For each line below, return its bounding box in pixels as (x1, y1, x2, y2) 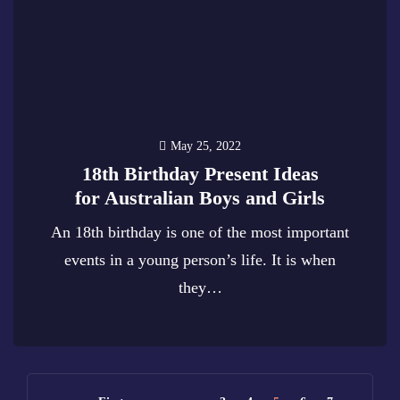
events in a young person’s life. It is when (64, 251, 336, 269)
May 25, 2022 (171, 139, 241, 153)
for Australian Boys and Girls (75, 187, 325, 209)
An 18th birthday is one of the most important (51, 223, 349, 241)
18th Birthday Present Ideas (81, 162, 319, 185)
